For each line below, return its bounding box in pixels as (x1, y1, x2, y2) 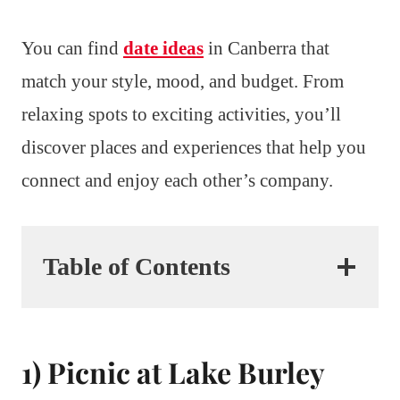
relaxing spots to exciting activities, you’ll (21, 103, 341, 125)
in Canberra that (204, 37, 329, 59)
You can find (21, 37, 123, 59)
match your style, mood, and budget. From (21, 70, 344, 92)
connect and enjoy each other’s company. (21, 169, 333, 191)
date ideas (123, 37, 204, 59)
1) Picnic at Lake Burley (21, 352, 324, 391)
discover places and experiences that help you (21, 136, 366, 158)
